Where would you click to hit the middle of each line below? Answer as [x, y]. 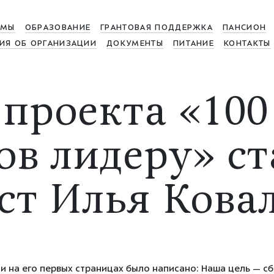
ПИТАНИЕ [194, 44]
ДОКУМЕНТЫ [135, 44]
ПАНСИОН [245, 28]
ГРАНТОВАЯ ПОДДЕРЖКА [157, 28]
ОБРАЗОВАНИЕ [58, 28]
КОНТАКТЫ [247, 44]
